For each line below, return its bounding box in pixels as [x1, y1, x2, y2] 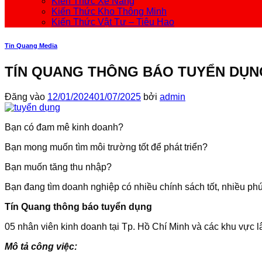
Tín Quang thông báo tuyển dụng [5, 201, 152, 212]
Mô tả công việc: [5, 241, 77, 251]
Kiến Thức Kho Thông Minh [51, 6, 167, 16]
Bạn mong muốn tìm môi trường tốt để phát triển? [5, 142, 208, 152]
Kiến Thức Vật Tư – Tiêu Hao [51, 17, 174, 27]
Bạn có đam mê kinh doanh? [5, 122, 123, 132]
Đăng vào [5, 91, 47, 102]
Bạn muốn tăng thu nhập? [5, 161, 112, 172]
